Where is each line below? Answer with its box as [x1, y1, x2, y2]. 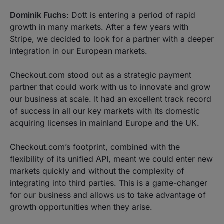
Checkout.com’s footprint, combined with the [10, 142, 180, 152]
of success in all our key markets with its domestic [10, 106, 200, 116]
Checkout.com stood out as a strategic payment [10, 70, 191, 80]
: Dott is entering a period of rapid [66, 10, 195, 20]
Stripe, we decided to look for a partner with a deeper [10, 34, 214, 44]
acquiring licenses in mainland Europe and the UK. [10, 118, 199, 128]
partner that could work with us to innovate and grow [10, 82, 210, 92]
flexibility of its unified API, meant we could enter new [10, 154, 213, 164]
